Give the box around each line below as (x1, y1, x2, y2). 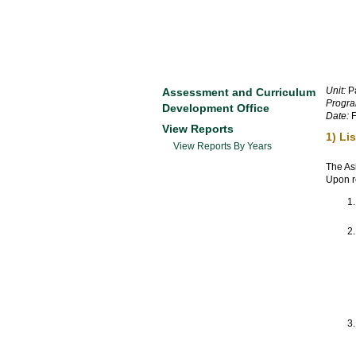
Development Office (162, 102, 269, 114)
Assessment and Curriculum (162, 86, 315, 99)
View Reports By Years (173, 141, 272, 152)
